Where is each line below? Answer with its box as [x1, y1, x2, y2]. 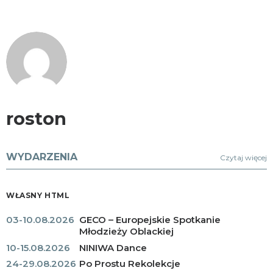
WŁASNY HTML [6, 191, 70, 200]
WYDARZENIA [6, 151, 77, 163]
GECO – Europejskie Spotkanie [79, 214, 221, 225]
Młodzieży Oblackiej [79, 225, 174, 237]
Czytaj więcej [220, 153, 267, 162]
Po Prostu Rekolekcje [79, 258, 180, 269]
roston [6, 108, 66, 129]
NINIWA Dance [79, 241, 147, 253]
